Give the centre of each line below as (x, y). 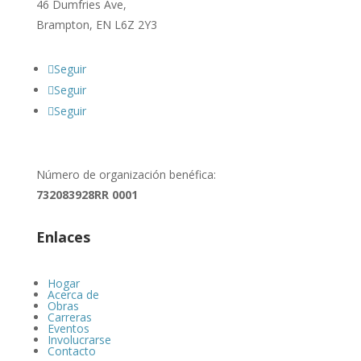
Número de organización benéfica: (126, 174)
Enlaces (63, 237)
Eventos (68, 328)
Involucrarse (79, 339)
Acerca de (73, 294)
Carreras (69, 317)
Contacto (71, 351)
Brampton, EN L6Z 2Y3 (96, 24)
